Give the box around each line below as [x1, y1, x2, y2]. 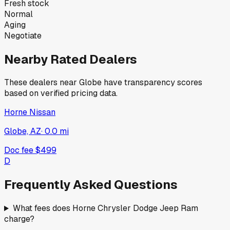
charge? [4, 214, 34, 225]
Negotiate [4, 30, 42, 41]
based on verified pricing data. [4, 88, 118, 99]
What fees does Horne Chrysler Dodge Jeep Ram [12, 203, 198, 214]
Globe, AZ [4, 126, 41, 137]
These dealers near [4, 77, 79, 88]
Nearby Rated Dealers [4, 51, 137, 67]
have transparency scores [102, 77, 202, 88]
